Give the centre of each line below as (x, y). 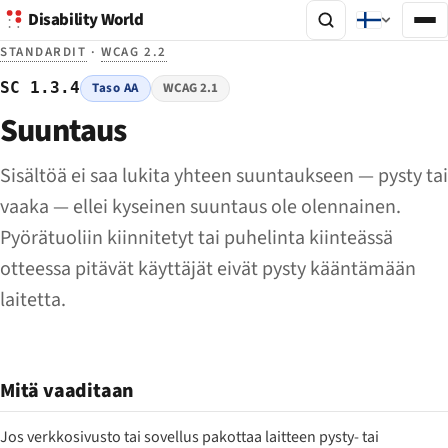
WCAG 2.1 (191, 88)
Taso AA (115, 88)
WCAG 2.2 (134, 52)
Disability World (86, 20)
